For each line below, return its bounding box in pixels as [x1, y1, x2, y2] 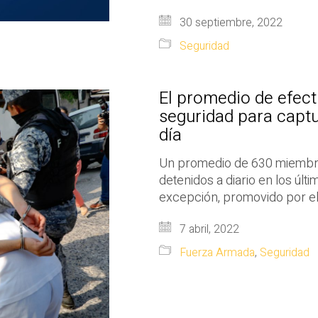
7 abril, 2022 [177, 221, 239, 238]
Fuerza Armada [180, 244, 255, 261]
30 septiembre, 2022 [177, 14, 283, 31]
